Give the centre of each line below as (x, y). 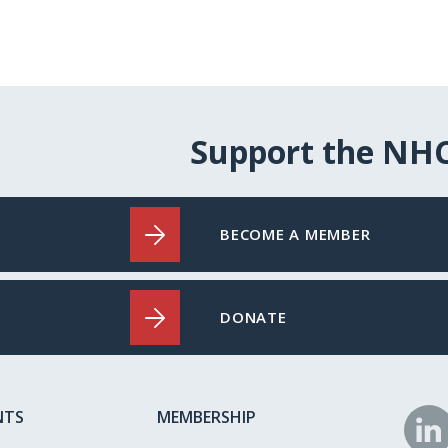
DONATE (253, 317)
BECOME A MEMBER (295, 234)
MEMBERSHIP (206, 417)
